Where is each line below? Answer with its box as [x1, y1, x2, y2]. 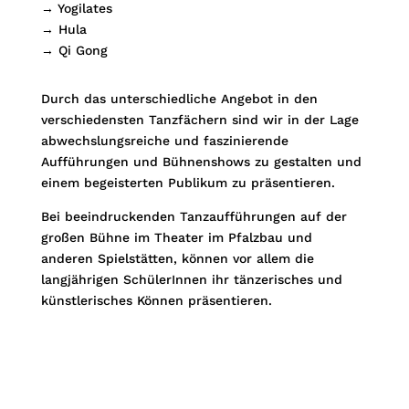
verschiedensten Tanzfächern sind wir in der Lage [40, 111, 359, 127]
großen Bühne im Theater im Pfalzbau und [40, 229, 312, 245]
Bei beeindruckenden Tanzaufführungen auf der [40, 208, 347, 224]
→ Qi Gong [40, 42, 108, 58]
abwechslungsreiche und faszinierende [40, 132, 288, 148]
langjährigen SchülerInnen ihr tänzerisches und [40, 271, 342, 287]
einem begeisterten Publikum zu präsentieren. [40, 174, 335, 190]
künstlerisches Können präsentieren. [40, 292, 272, 308]
